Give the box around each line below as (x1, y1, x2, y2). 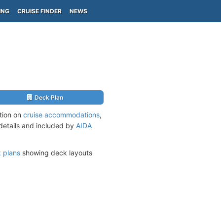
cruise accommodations (23, 110, 100, 119)
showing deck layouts (20, 148, 92, 157)
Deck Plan (34, 94, 63, 101)
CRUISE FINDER (17, 7, 62, 15)
